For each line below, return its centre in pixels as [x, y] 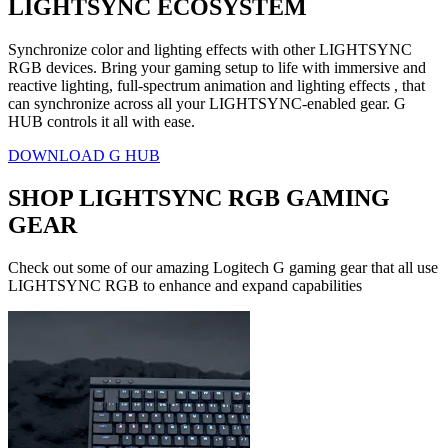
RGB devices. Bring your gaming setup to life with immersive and [217, 68]
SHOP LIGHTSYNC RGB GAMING [199, 198]
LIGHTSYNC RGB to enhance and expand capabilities [185, 286]
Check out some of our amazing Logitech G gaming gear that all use [223, 268]
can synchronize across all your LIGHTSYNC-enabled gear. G [207, 104]
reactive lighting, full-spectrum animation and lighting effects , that [216, 86]
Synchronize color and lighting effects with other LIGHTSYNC [210, 50]
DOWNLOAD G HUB [84, 156]
